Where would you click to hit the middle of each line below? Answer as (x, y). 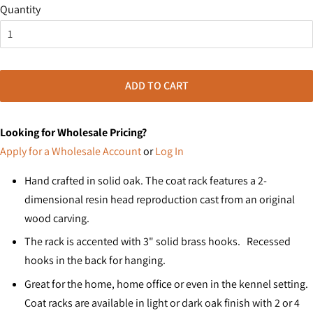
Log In (169, 151)
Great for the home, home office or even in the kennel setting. (166, 284)
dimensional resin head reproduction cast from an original (160, 199)
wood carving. (58, 218)
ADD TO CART (156, 85)
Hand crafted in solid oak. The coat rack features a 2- (146, 180)
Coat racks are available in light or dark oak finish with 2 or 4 (162, 303)
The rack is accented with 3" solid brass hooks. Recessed (158, 242)
